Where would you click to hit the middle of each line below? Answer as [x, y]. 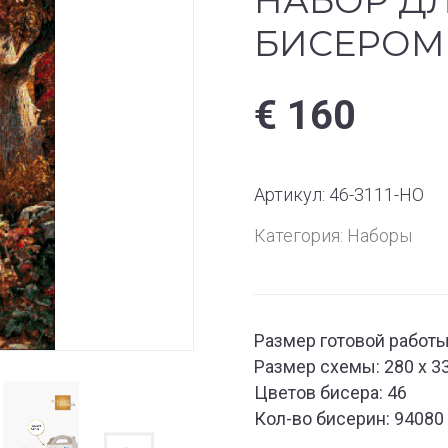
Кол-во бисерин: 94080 [349, 418]
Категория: [300, 235]
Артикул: [291, 194]
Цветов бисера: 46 [330, 392]
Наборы [379, 235]
